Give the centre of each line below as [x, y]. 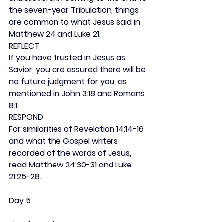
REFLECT [24, 46]
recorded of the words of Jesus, [71, 153]
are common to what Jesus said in [76, 22]
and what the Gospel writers [64, 141]
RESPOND [26, 117]
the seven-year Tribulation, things [75, 10]
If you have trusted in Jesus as [68, 58]
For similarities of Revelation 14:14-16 [77, 129]
